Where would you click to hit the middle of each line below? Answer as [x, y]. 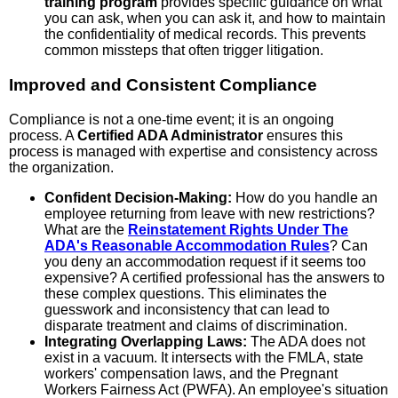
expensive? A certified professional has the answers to [215, 277]
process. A [43, 135]
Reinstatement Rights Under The [238, 229]
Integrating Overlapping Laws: [146, 341]
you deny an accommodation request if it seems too [205, 261]
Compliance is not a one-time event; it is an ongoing [171, 119]
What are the [86, 229]
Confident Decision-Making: [138, 197]
